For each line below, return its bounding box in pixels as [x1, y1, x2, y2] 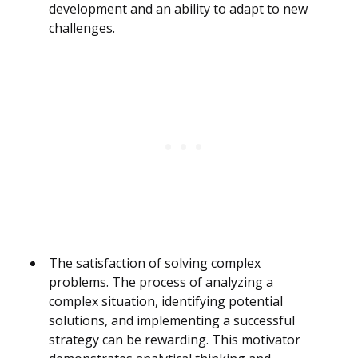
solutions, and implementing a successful [49, 312, 295, 330]
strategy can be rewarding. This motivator [49, 331, 300, 349]
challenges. [49, 19, 115, 38]
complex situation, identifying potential [49, 292, 283, 311]
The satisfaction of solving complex [49, 254, 261, 272]
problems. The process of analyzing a [49, 273, 273, 292]
